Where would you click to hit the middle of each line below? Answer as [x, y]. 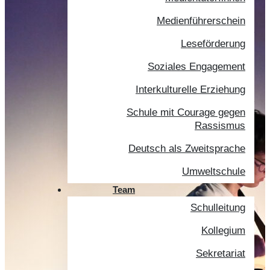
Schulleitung [218, 208]
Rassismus [220, 126]
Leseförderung [213, 44]
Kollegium [223, 231]
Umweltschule [214, 171]
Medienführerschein [201, 21]
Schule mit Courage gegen [186, 112]
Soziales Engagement [196, 67]
